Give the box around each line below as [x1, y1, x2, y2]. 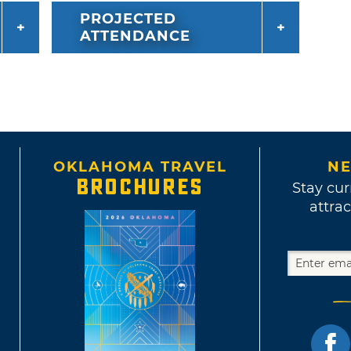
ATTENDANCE [79, 27, 190, 45]
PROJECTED [79, 10, 176, 28]
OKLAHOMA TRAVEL [52, 158, 227, 176]
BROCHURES [76, 174, 204, 201]
